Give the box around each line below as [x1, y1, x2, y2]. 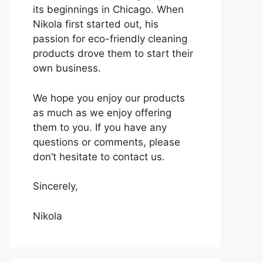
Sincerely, [33, 180, 78, 192]
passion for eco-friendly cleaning [33, 33, 187, 45]
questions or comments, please [33, 136, 180, 148]
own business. [33, 62, 101, 74]
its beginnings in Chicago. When [33, 4, 184, 15]
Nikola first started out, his [33, 18, 159, 30]
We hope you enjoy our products [33, 92, 185, 104]
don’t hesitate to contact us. [33, 150, 165, 163]
